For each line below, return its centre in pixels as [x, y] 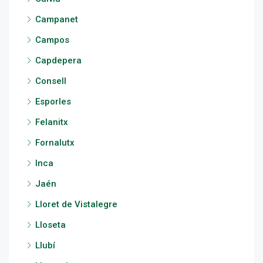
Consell [51, 81]
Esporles [53, 102]
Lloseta [50, 225]
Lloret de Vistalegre [76, 204]
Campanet [57, 19]
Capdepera [58, 60]
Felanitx [52, 122]
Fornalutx [55, 143]
